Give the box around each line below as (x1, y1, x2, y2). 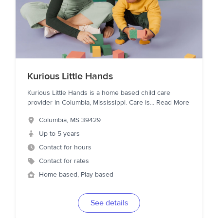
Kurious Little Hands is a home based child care (27, 89, 170, 97)
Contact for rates (39, 157, 89, 165)
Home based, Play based (39, 170, 113, 179)
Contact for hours (39, 143, 91, 152)
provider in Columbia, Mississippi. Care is (27, 98, 150, 107)
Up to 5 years (39, 129, 80, 138)
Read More (156, 98, 189, 107)
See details (90, 198, 128, 208)
